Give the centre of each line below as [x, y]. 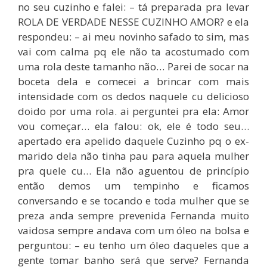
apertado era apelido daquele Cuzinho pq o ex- [133, 141]
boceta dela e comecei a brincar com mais [133, 81]
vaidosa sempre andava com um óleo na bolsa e [133, 230]
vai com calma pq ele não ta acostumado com [133, 51]
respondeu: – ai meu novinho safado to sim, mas [133, 36]
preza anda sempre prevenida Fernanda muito [133, 215]
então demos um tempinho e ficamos [133, 185]
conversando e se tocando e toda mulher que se [133, 200]
